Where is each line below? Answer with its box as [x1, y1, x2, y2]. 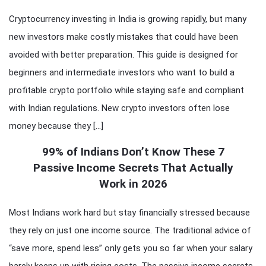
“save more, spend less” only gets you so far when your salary [9, 243, 252, 254]
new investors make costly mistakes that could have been [9, 31, 238, 43]
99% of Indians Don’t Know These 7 [42, 145, 224, 159]
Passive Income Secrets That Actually [33, 161, 233, 175]
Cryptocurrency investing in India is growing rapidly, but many [9, 14, 246, 25]
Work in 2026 [99, 177, 167, 191]
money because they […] [9, 121, 103, 132]
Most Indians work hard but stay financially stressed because [9, 207, 250, 218]
